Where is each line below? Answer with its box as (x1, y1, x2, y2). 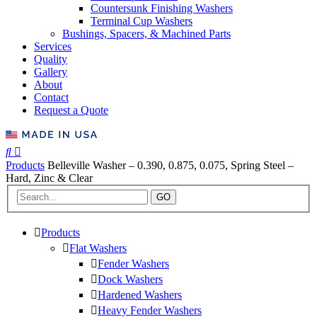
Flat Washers (69, 242, 127, 255)
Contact (34, 91, 69, 103)
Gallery (34, 65, 67, 78)
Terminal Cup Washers (91, 14, 192, 27)
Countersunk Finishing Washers (91, 1, 233, 14)
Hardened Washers (98, 289, 182, 301)
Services (34, 40, 71, 52)
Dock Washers (98, 273, 163, 286)
